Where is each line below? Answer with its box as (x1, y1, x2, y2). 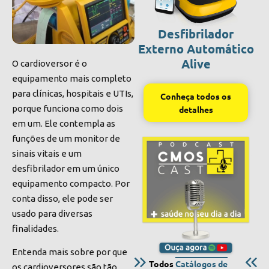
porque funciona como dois (12, 103, 123, 113)
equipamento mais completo (12, 73, 131, 83)
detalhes (178, 104, 213, 115)
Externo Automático (138, 41, 254, 57)
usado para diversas (12, 208, 92, 219)
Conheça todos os (160, 91, 231, 102)
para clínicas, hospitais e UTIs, (12, 88, 133, 98)
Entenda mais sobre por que (12, 247, 127, 258)
